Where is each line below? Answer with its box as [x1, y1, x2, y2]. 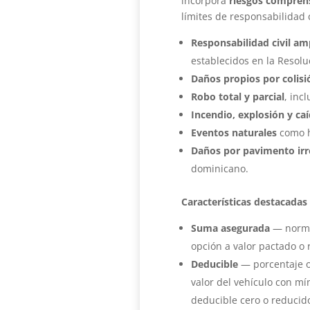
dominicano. [190, 161, 248, 175]
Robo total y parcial [190, 89, 284, 103]
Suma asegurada [190, 221, 270, 235]
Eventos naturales [190, 125, 277, 139]
